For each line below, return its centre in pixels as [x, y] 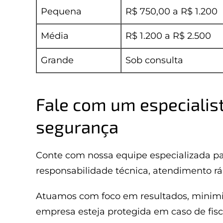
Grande [57, 60]
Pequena [61, 11]
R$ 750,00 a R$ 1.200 [171, 11]
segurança [77, 126]
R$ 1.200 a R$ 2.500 [168, 36]
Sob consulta [154, 60]
